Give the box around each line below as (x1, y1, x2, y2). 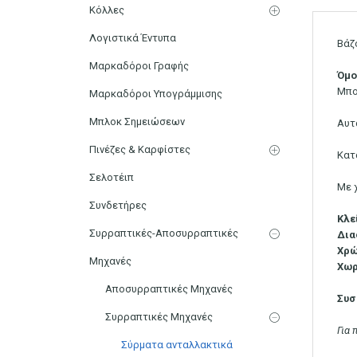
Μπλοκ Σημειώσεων (89, 115, 185, 127)
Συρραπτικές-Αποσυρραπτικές (89, 226, 238, 239)
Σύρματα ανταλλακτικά (121, 338, 233, 351)
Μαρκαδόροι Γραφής (89, 59, 189, 72)
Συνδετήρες (89, 198, 147, 211)
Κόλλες (89, 3, 124, 16)
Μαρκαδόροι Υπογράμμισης (89, 87, 222, 100)
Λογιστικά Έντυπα (89, 31, 176, 44)
